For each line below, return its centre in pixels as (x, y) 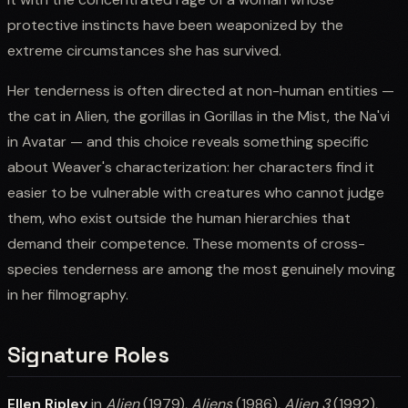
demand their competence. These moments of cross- (186, 243)
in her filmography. (68, 294)
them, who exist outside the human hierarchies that (179, 218)
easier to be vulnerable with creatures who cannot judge (196, 192)
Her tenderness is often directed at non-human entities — (201, 90)
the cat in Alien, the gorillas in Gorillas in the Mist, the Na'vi (199, 116)
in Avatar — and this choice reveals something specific (188, 141)
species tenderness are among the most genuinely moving (201, 269)
